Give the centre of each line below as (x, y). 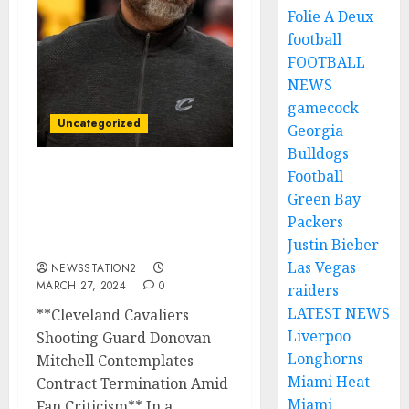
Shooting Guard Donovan (124, 338)
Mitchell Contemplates (115, 361)
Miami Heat (329, 382)
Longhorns (326, 359)
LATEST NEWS (339, 313)
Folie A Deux (331, 16)
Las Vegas (322, 267)
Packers (316, 222)
